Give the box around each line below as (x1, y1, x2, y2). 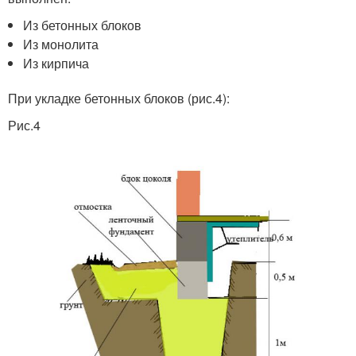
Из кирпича (23, 53, 90, 72)
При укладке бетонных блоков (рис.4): (8, 88, 230, 107)
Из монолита (23, 34, 99, 53)
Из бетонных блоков (23, 15, 142, 34)
